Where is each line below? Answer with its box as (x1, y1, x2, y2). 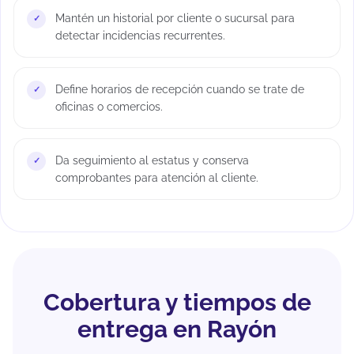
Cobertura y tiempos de (43, 288, 311, 316)
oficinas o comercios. (55, 100, 163, 113)
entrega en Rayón (77, 314, 277, 343)
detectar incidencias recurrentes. (55, 28, 225, 42)
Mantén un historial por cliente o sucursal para (55, 11, 295, 24)
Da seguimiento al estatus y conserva (55, 153, 249, 167)
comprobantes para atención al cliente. (55, 171, 258, 184)
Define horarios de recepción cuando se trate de (55, 82, 304, 96)
